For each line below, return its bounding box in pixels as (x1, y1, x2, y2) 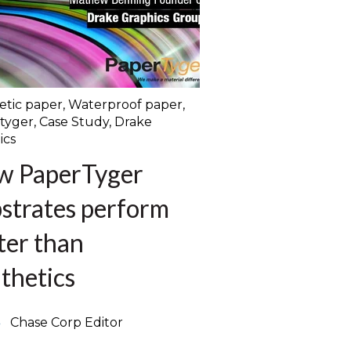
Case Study (39, 114, 110, 130)
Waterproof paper (68, 97, 183, 113)
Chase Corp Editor (9, 315, 123, 331)
